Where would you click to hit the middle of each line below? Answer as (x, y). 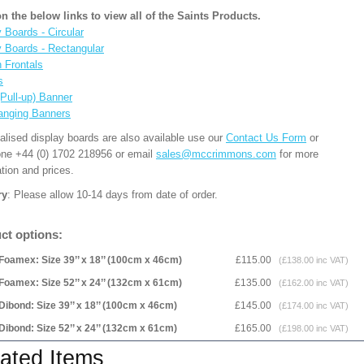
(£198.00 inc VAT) (311, 328)
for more (297, 154)
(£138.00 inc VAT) (311, 260)
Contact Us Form (266, 138)
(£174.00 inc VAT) (311, 305)
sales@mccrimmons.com (216, 154)
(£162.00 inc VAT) (311, 283)
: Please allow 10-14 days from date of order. (114, 195)
